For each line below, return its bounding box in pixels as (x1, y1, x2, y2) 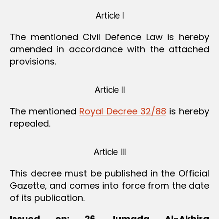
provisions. (10, 55, 56, 67)
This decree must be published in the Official (10, 167, 209, 179)
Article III (93, 146, 126, 157)
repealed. (10, 117, 50, 130)
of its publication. (10, 191, 85, 204)
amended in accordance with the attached (10, 43, 209, 55)
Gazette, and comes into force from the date (10, 179, 209, 192)
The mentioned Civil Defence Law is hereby (10, 30, 209, 43)
